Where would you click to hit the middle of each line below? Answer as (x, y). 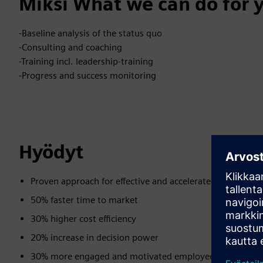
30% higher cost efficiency (83, 219)
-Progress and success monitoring (87, 75)
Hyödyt (51, 152)
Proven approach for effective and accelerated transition (144, 181)
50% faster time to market (84, 200)
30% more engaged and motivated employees (124, 256)
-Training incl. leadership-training (86, 61)
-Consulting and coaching (70, 47)
